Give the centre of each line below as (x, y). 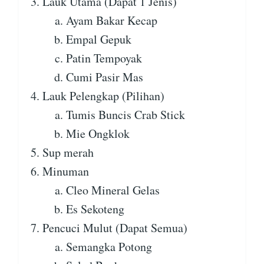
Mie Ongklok (98, 134)
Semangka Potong (109, 247)
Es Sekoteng (95, 209)
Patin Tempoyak (104, 58)
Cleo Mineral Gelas (113, 190)
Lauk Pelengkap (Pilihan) (103, 96)
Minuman (66, 171)
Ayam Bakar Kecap (112, 21)
